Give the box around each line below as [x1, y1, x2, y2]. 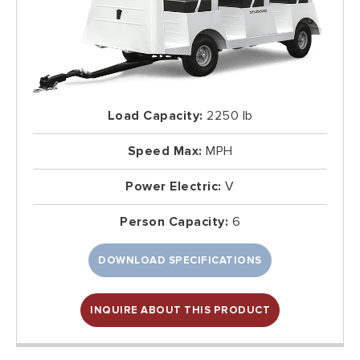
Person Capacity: [120, 213, 228, 230]
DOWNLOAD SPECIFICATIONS [98, 253, 262, 267]
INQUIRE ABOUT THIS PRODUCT [90, 303, 270, 317]
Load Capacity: [107, 107, 203, 124]
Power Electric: [125, 178, 222, 194]
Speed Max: [127, 142, 202, 159]
